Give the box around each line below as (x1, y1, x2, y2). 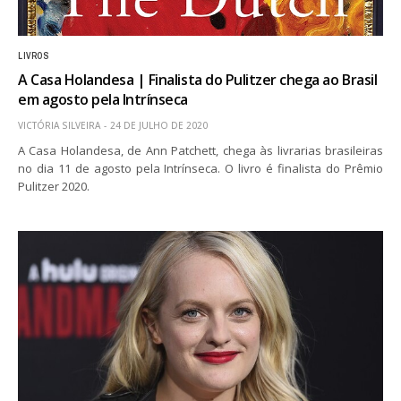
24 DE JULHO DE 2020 (110, 118, 208, 132)
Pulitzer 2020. (18, 177, 90, 194)
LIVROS (18, 49, 48, 62)
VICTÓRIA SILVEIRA (18, 118, 100, 132)
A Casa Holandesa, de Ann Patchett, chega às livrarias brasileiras (18, 141, 383, 158)
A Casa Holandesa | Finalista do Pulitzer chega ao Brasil (18, 69, 378, 90)
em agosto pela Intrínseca (18, 89, 189, 109)
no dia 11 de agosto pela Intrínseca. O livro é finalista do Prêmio (18, 159, 383, 176)
